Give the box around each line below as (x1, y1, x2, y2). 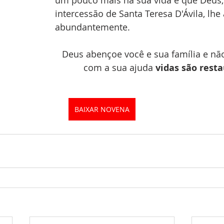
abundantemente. (55, 21, 132, 33)
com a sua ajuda (83, 61, 155, 73)
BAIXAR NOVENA (74, 104, 129, 114)
